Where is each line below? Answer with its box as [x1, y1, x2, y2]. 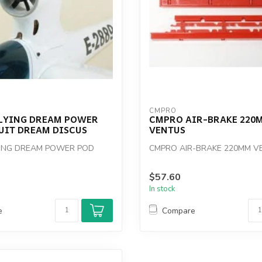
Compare [162, 205, 195, 216]
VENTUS [149, 122, 185, 137]
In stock [149, 184, 175, 195]
